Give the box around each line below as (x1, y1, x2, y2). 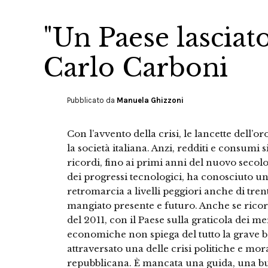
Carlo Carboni (43, 52, 228, 83)
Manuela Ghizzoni (117, 96, 184, 105)
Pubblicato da (67, 96, 117, 105)
